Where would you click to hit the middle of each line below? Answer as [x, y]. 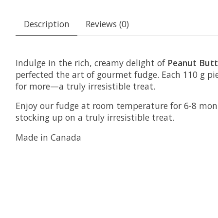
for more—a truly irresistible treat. [85, 86]
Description [46, 24]
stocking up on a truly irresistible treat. [95, 118]
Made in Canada [48, 137]
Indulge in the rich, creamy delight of [91, 63]
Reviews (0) [107, 24]
